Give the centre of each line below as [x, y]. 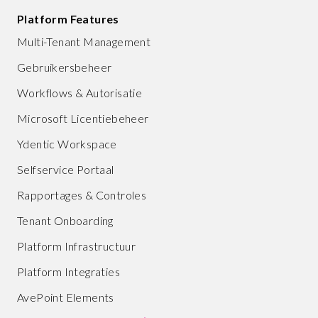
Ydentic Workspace [67, 143]
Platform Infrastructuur [77, 246]
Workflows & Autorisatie [80, 92]
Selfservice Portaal [66, 169]
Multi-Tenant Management [84, 41]
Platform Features [68, 18]
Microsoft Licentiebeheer [83, 118]
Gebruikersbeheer [65, 67]
